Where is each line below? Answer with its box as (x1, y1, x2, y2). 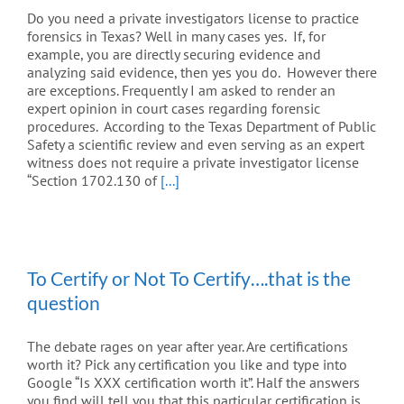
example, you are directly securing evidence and (27, 45, 321, 64)
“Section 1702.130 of (27, 171, 161, 190)
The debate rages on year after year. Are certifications (27, 337, 348, 356)
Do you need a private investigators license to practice (27, 9, 359, 28)
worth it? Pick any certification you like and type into (27, 355, 347, 374)
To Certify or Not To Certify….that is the (27, 267, 351, 290)
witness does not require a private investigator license (27, 153, 359, 172)
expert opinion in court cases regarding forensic (27, 99, 320, 118)
